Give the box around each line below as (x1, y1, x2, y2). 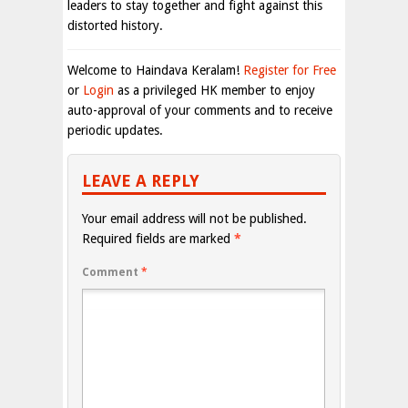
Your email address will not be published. (82, 211, 307, 226)
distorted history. (67, 18, 163, 33)
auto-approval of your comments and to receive (67, 103, 332, 117)
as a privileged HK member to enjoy (114, 83, 315, 97)
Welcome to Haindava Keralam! (67, 63, 243, 77)
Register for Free (243, 63, 336, 77)
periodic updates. (67, 123, 163, 138)
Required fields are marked (82, 231, 234, 246)
